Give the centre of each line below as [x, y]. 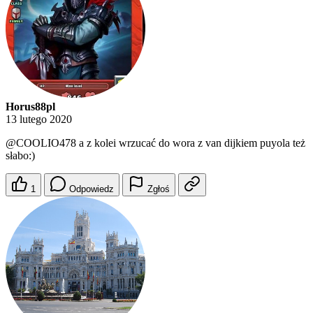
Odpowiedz [92, 189]
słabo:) [20, 156]
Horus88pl [30, 107]
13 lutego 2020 [39, 119]
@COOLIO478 [41, 143]
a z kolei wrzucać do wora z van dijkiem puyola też [191, 143]
